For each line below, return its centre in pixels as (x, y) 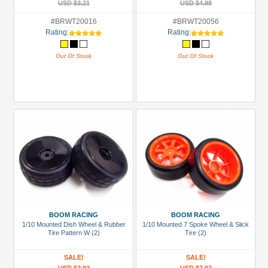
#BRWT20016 (74, 22)
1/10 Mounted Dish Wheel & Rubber (74, 224)
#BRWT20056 (196, 22)
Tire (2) (196, 233)
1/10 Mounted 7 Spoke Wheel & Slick (196, 224)
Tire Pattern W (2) (74, 233)
